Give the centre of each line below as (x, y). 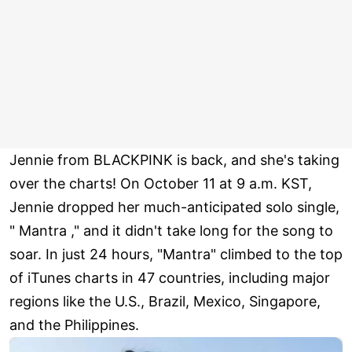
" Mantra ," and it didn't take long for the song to (171, 231)
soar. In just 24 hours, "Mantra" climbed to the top (176, 255)
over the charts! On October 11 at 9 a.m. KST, (161, 184)
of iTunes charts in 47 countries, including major (170, 278)
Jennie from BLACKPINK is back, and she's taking (174, 160)
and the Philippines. (74, 325)
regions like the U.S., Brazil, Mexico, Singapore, (165, 302)
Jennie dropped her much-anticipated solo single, (174, 207)
